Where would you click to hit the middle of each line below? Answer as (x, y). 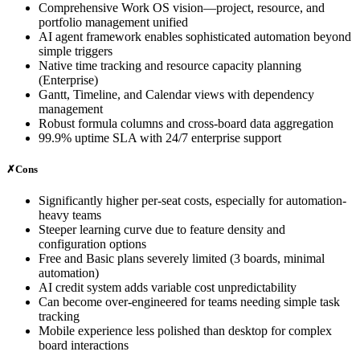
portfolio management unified (113, 22)
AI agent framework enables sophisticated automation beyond (195, 37)
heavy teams (70, 215)
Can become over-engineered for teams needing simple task (189, 302)
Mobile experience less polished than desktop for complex (185, 331)
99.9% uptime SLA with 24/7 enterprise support (160, 138)
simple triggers (76, 51)
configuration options (92, 244)
